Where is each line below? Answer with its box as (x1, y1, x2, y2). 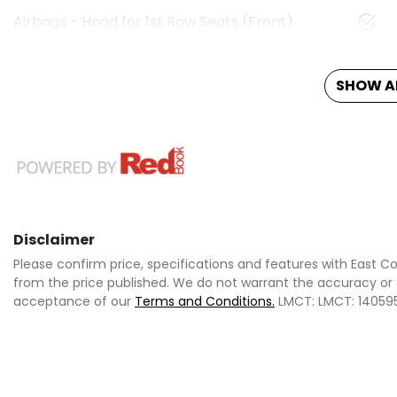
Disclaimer (13, 229, 95, 250)
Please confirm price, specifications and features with (13, 254, 351, 273)
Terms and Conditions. (135, 292, 275, 310)
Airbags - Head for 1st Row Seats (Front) (13, 11, 293, 32)
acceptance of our (13, 292, 131, 310)
